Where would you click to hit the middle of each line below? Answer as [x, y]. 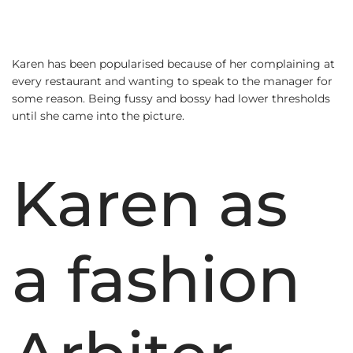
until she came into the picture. [98, 115]
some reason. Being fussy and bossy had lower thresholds [171, 98]
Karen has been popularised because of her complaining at [173, 63]
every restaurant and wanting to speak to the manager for [172, 81]
